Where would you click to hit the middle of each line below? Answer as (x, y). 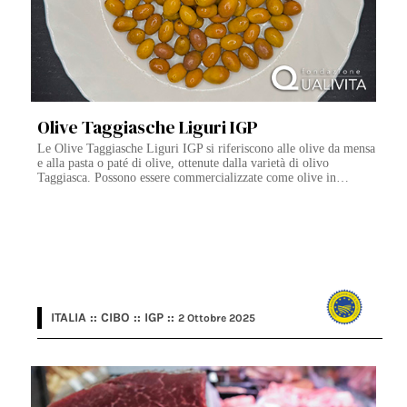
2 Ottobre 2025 (217, 318)
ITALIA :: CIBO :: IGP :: (115, 318)
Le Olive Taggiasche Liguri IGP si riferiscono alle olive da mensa (207, 149)
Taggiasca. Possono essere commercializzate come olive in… (194, 178)
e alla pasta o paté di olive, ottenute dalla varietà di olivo (184, 164)
